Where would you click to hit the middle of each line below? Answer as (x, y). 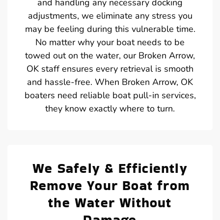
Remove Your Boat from (110, 185)
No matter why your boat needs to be (110, 42)
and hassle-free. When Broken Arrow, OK (110, 82)
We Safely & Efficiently (110, 168)
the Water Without (110, 202)
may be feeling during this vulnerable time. (110, 29)
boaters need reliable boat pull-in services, (110, 95)
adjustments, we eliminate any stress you (110, 15)
